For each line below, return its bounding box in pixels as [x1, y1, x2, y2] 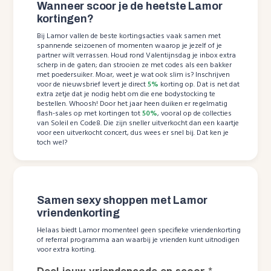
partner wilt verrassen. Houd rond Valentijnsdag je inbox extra [37, 49, 237, 62]
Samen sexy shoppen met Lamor [37, 194, 207, 206]
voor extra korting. [37, 243, 96, 256]
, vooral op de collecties [157, 107, 232, 120]
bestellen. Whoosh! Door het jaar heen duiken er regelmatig [37, 97, 228, 110]
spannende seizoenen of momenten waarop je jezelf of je [37, 39, 223, 52]
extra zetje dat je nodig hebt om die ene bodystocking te [37, 88, 216, 100]
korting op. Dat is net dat [158, 78, 240, 91]
